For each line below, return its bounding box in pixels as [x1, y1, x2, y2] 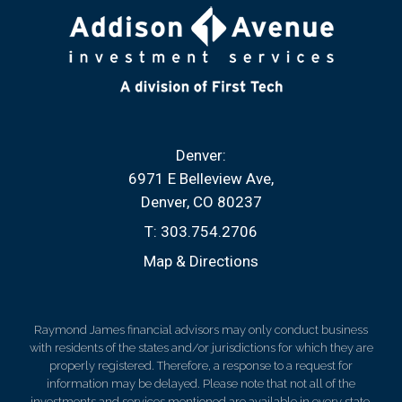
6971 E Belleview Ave [128, 170, 271, 188]
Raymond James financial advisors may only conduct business [34, 323, 368, 336]
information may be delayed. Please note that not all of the [47, 377, 355, 390]
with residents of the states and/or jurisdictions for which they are [29, 341, 373, 354]
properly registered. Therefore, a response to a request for [49, 359, 353, 372]
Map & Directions [144, 252, 258, 270]
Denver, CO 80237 [140, 193, 262, 211]
